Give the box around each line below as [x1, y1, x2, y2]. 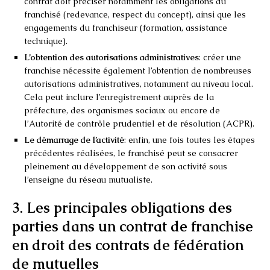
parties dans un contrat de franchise [12, 216, 253, 236]
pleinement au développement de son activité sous [24, 160, 227, 172]
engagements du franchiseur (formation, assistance [24, 22, 227, 33]
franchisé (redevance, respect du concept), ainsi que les [24, 8, 246, 20]
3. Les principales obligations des [12, 198, 232, 217]
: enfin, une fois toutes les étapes [124, 134, 255, 145]
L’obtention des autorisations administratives [24, 51, 199, 63]
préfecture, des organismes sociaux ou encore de [24, 104, 220, 116]
